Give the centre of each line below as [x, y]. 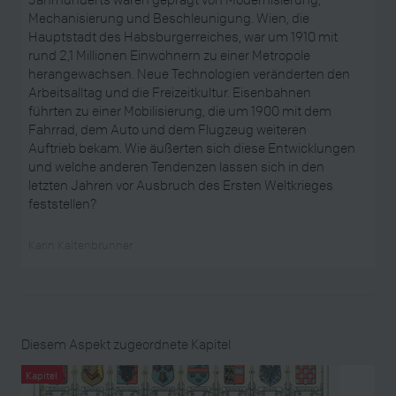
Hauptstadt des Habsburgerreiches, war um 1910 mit [183, 36]
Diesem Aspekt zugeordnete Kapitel [126, 344]
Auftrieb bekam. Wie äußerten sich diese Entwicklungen [191, 147]
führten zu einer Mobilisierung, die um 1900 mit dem [179, 110]
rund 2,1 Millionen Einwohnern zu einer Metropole [169, 54]
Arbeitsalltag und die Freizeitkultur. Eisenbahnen [169, 91]
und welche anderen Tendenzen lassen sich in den [176, 166]
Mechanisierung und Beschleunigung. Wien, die [168, 17]
